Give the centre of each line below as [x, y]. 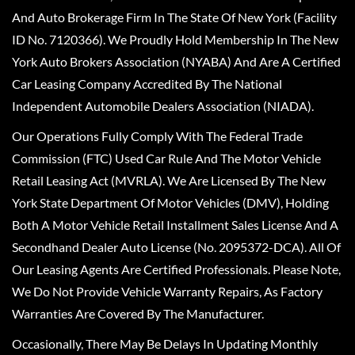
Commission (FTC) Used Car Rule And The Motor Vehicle [166, 158]
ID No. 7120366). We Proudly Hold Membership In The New [175, 39]
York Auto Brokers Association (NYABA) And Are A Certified [176, 61]
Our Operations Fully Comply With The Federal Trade [157, 136]
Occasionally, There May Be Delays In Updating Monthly [165, 344]
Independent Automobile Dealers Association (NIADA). [163, 106]
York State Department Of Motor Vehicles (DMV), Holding [170, 202]
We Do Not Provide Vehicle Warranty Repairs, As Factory [167, 291]
